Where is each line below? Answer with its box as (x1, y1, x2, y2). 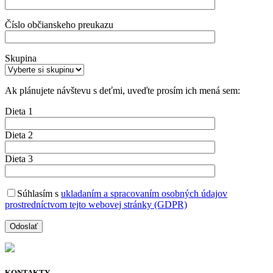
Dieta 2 (5, 129, 33, 140)
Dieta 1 (5, 105, 33, 116)
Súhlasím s (17, 188, 61, 199)
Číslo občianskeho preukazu (5, 19, 113, 30)
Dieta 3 (5, 153, 33, 164)
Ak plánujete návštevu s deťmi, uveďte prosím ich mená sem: (5, 85, 240, 96)
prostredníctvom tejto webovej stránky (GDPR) (5, 199, 187, 210)
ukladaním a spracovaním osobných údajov (61, 188, 227, 199)
